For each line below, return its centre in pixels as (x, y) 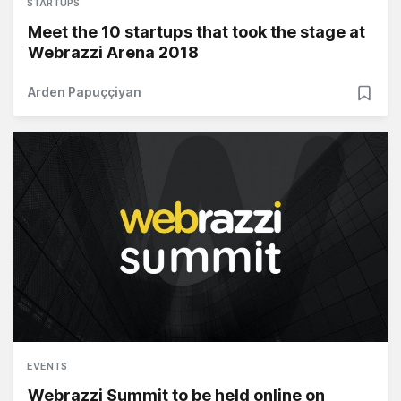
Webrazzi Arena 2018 (113, 52)
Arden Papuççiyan (85, 91)
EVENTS (47, 366)
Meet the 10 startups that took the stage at (196, 31)
